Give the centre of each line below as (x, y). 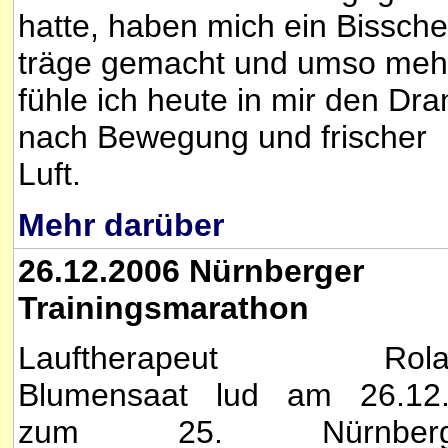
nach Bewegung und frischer (222, 137)
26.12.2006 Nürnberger (191, 271)
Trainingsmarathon (163, 308)
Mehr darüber (121, 224)
